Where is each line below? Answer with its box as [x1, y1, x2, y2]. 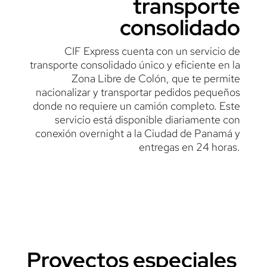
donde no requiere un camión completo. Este [33, 98, 241, 113]
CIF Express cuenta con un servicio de [64, 44, 241, 58]
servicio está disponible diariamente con [55, 112, 241, 126]
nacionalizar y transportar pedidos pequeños [36, 85, 241, 99]
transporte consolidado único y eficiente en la [30, 57, 241, 72]
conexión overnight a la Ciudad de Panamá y [35, 126, 241, 140]
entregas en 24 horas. [139, 139, 241, 154]
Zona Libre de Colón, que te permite [72, 71, 241, 85]
